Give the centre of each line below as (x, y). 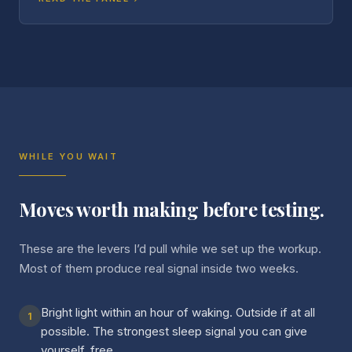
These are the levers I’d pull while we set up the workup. (170, 249)
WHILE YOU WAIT (68, 156)
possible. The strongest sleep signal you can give (174, 331)
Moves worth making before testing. (172, 209)
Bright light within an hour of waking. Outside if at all (178, 312)
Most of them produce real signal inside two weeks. (159, 268)
